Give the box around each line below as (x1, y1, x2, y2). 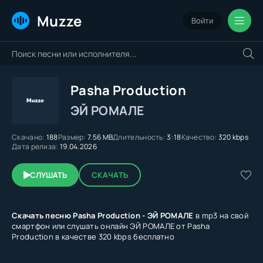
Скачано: (12, 132, 45, 142)
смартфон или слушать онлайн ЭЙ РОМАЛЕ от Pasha (12, 221, 210, 231)
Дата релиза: (12, 141, 59, 151)
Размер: (58, 132, 86, 142)
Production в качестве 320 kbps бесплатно (12, 231, 174, 242)
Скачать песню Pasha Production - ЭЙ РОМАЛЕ (12, 210, 194, 221)
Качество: (181, 132, 217, 142)
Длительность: (113, 132, 166, 142)
